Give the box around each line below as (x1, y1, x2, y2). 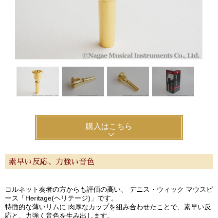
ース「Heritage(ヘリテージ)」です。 (5, 194, 118, 202)
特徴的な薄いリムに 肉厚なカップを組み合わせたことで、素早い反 (5, 202, 211, 211)
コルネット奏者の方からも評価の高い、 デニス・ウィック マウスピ (5, 185, 213, 193)
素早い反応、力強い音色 (9, 158, 94, 166)
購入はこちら (86, 122, 132, 130)
